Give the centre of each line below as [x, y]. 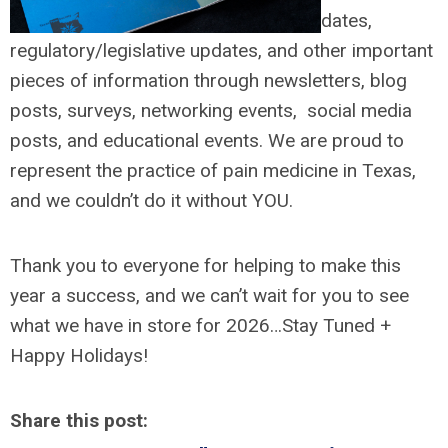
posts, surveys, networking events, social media [211, 110]
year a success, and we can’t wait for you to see [209, 295]
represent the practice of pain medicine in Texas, [213, 170]
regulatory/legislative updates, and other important [221, 50]
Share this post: [79, 420]
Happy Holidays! [79, 355]
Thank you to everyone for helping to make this [205, 265]
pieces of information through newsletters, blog [208, 80]
